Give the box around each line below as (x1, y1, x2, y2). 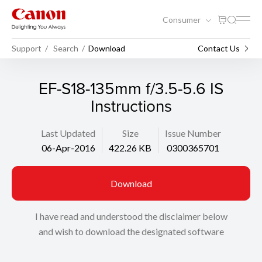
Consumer (163, 14, 202, 25)
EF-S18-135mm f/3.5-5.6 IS (39, 77, 223, 99)
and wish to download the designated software (38, 226, 224, 237)
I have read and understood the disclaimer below (35, 211, 227, 222)
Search (53, 43, 78, 53)
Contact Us (198, 43, 240, 53)
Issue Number (165, 127, 221, 139)
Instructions (90, 94, 172, 117)
